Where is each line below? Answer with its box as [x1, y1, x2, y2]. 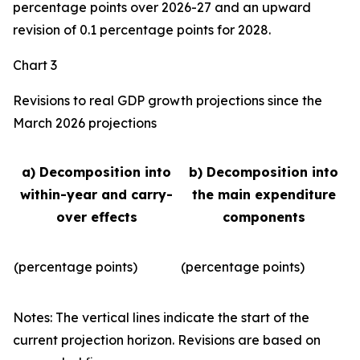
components [222, 209, 305, 225]
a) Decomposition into [22, 164, 171, 180]
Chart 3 [13, 57, 57, 73]
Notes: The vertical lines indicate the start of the [13, 309, 309, 325]
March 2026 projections [13, 115, 157, 131]
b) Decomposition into [189, 164, 338, 180]
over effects [55, 209, 137, 225]
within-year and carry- [20, 186, 173, 202]
